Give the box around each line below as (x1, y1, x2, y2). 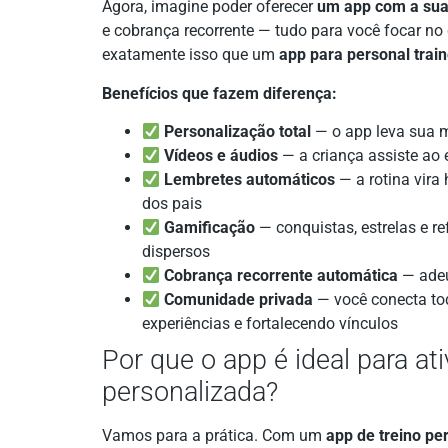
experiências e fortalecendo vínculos (142, 313, 398, 333)
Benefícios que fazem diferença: (102, 83, 337, 103)
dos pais (142, 193, 202, 213)
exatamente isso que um (102, 45, 279, 65)
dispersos (142, 241, 210, 261)
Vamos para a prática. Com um (102, 425, 326, 445)
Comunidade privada (164, 289, 314, 309)
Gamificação (164, 217, 256, 237)
